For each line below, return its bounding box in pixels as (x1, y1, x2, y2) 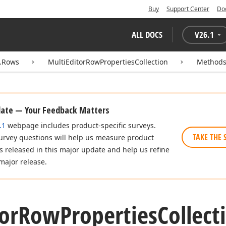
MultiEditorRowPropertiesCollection (48, 57, 168, 67)
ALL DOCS (132, 29, 162, 40)
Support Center (166, 5, 209, 13)
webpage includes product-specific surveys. (6, 121, 156, 130)
